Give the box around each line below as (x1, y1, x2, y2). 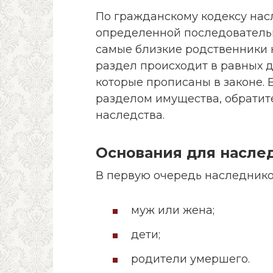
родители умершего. (131, 252, 250, 266)
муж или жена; (131, 204, 214, 218)
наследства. (96, 108, 165, 122)
